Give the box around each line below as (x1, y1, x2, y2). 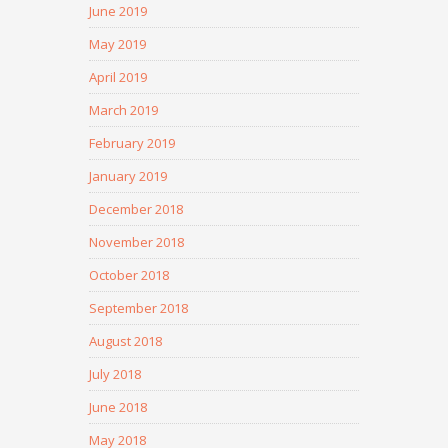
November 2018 (89, 233, 184, 251)
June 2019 (89, 2, 147, 20)
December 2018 (89, 200, 183, 218)
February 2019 (89, 134, 175, 152)
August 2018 (89, 332, 162, 350)
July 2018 (89, 365, 141, 383)
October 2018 (89, 266, 169, 284)
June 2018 (89, 398, 147, 416)
